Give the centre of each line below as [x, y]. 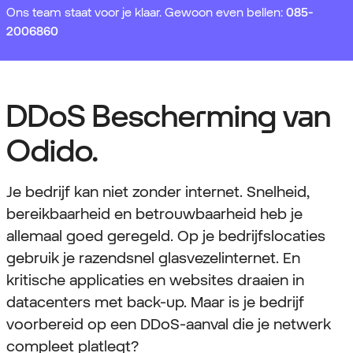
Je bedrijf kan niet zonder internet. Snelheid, [158, 192]
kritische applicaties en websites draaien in [155, 280]
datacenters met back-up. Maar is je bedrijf [155, 302]
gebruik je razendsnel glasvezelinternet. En [153, 258]
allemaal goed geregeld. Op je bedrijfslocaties [166, 236]
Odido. [52, 151]
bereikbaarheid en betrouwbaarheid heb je [154, 214]
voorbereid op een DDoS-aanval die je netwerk [169, 324]
